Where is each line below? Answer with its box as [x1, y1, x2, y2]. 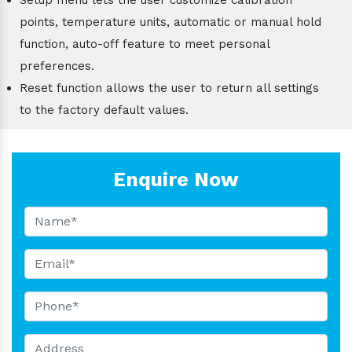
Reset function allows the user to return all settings [20, 80, 319, 95]
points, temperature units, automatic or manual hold [20, 14, 321, 29]
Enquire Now [113, 167, 239, 191]
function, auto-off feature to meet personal [20, 36, 269, 51]
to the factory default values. [20, 102, 189, 117]
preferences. [20, 58, 94, 73]
